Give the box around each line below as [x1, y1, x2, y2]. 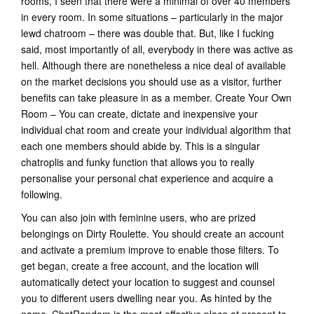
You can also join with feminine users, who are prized [21, 210, 256, 224]
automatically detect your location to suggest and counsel [21, 275, 275, 289]
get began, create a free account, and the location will [21, 259, 259, 273]
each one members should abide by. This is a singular [21, 139, 260, 153]
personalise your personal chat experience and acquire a [21, 171, 273, 185]
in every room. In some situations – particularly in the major [21, 10, 283, 24]
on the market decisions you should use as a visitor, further [21, 74, 282, 88]
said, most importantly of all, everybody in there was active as [21, 42, 293, 56]
